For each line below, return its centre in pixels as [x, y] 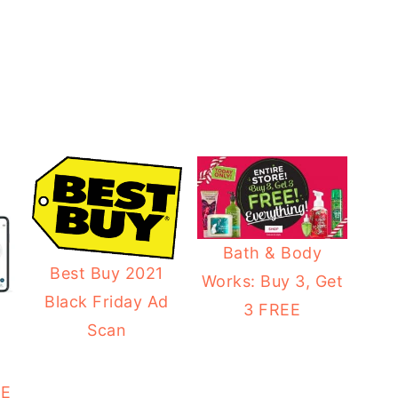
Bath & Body [272, 252]
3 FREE [272, 309]
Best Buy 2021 [107, 274]
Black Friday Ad [107, 302]
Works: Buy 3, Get [272, 281]
